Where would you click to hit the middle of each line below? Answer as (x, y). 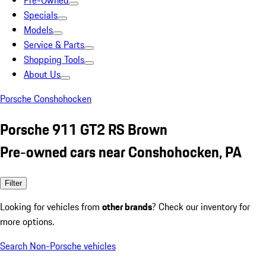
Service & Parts (54, 45)
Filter (13, 183)
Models (38, 30)
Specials (41, 15)
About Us (42, 74)
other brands (127, 206)
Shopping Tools (54, 59)
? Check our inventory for (201, 206)
